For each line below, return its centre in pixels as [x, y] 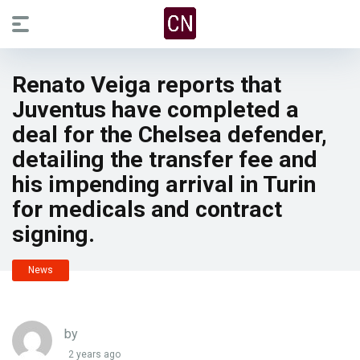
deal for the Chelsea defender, [170, 135]
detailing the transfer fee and [165, 160]
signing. [53, 234]
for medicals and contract [147, 209]
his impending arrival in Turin [164, 184]
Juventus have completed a [155, 110]
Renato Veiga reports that [147, 85]
